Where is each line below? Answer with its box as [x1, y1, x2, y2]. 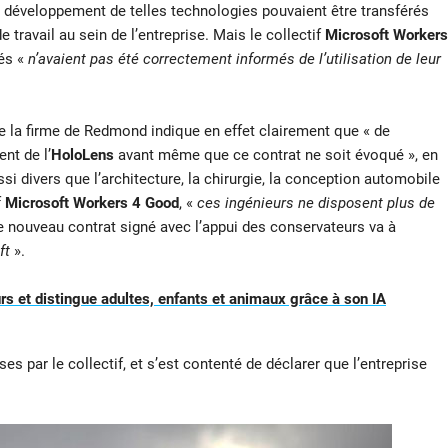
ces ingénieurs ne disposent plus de [192, 194, 435, 213]
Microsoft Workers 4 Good [4, 194, 179, 213]
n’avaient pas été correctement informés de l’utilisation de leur [27, 50, 441, 69]
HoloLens [50, 146, 114, 165]
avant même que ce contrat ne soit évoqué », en [113, 146, 438, 165]
